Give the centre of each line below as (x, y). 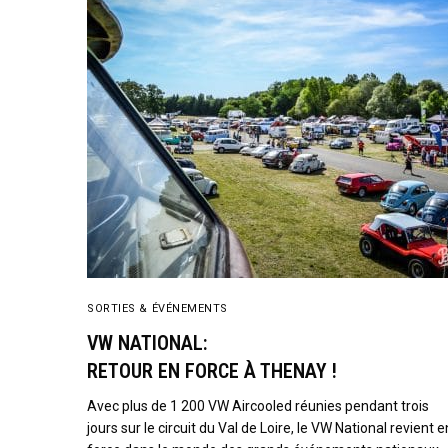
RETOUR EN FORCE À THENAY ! (212, 371)
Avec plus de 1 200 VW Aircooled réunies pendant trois (258, 406)
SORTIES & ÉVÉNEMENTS (157, 308)
